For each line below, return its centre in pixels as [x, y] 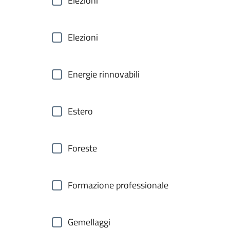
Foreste [82, 148]
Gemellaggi [89, 222]
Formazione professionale [118, 185]
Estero [80, 111]
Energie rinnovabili [104, 74]
